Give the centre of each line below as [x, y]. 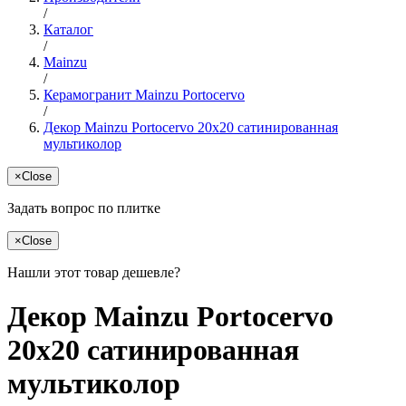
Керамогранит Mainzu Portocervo [144, 94]
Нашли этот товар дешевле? [94, 272]
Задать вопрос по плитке [84, 208]
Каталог [68, 29]
